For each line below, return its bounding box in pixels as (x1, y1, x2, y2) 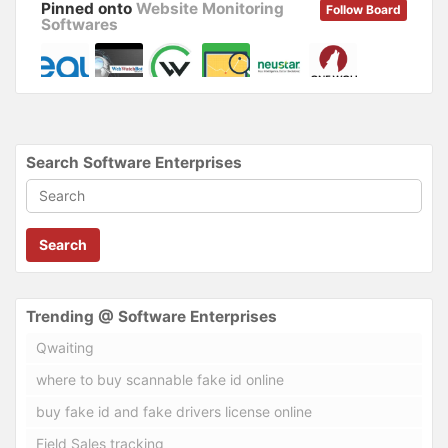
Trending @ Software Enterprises (26, 306, 277, 326)
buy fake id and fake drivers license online (36, 402, 312, 420)
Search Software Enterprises (26, 152, 242, 172)
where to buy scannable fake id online (36, 370, 284, 388)
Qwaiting (36, 338, 94, 356)
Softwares (41, 14, 118, 34)
